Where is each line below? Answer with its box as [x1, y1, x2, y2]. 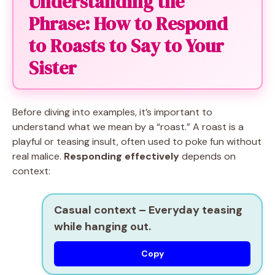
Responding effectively [64, 150, 179, 163]
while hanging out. [54, 219, 151, 234]
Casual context [54, 203, 136, 217]
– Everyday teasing [136, 203, 242, 217]
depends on [179, 150, 236, 163]
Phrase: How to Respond [29, 11, 228, 36]
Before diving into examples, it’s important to [12, 106, 212, 118]
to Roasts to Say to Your [29, 33, 224, 58]
